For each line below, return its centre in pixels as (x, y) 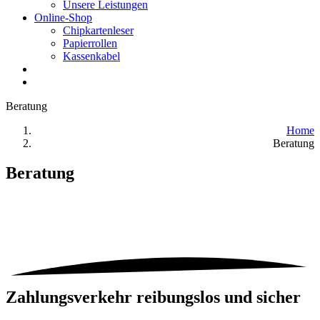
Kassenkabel (91, 56)
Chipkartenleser (98, 30)
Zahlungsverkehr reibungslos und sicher (153, 297)
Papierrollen (90, 43)
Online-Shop (63, 17)
